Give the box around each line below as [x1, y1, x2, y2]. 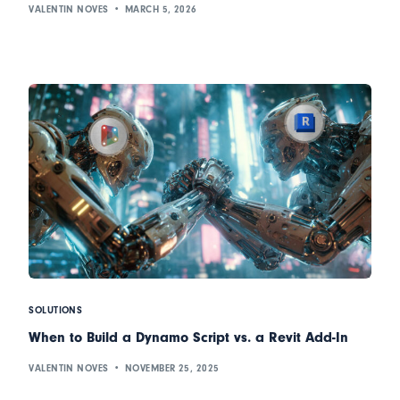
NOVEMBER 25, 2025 [125, 362, 220, 374]
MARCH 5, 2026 [125, 3, 197, 15]
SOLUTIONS [29, 304, 83, 317]
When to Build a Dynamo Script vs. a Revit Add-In [29, 329, 349, 346]
